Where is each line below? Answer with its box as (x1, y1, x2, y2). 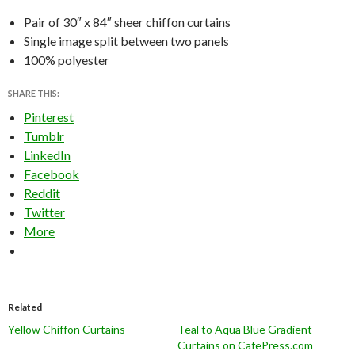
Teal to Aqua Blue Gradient (177, 322, 312, 336)
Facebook (24, 166, 79, 181)
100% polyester (24, 52, 109, 67)
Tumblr (24, 128, 64, 143)
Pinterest (24, 109, 74, 124)
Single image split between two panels (24, 32, 229, 48)
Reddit (24, 185, 60, 200)
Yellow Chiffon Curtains (8, 322, 130, 336)
